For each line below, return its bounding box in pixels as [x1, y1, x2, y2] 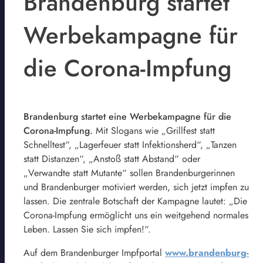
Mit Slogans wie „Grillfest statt [93, 123, 215, 137]
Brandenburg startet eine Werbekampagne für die [23, 109, 231, 123]
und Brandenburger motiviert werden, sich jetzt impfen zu [23, 180, 249, 194]
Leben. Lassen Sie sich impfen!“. [23, 222, 151, 236]
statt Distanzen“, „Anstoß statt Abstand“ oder [23, 151, 200, 166]
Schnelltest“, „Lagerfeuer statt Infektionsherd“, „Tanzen [23, 137, 237, 151]
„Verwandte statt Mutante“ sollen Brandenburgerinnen [23, 166, 235, 180]
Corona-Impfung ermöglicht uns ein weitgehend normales [23, 208, 248, 222]
